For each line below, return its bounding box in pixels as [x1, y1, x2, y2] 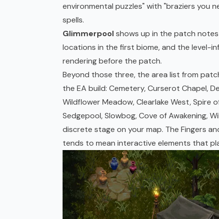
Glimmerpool [63, 28, 114, 39]
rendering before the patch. [63, 56, 162, 66]
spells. [63, 15, 84, 25]
